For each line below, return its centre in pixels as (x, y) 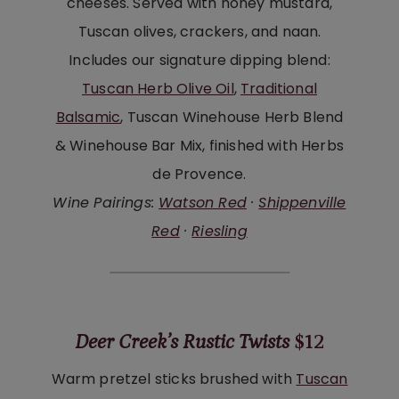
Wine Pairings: (106, 202)
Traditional (279, 88)
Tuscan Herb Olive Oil (158, 88)
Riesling (220, 231)
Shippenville (302, 202)
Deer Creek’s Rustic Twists (182, 342)
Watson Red (203, 202)
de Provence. (199, 174)
